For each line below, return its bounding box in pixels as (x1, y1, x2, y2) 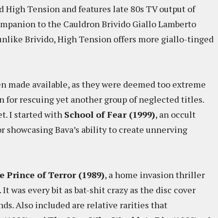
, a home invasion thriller (105, 169, 205, 181)
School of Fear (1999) (64, 109, 155, 120)
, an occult (155, 109, 196, 120)
